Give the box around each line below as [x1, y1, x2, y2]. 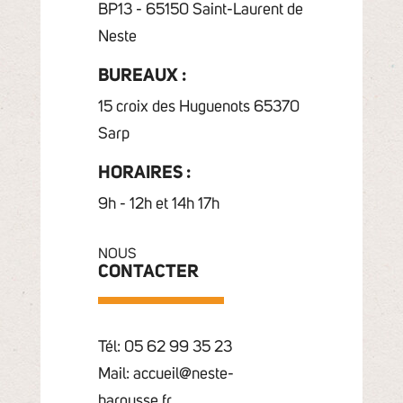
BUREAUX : [97, 67, 186, 85]
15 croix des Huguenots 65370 [97, 99, 300, 116]
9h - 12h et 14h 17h [97, 196, 219, 213]
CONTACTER [97, 263, 199, 282]
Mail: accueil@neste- [97, 366, 234, 383]
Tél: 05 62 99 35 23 [97, 339, 232, 356]
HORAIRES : [97, 164, 191, 183]
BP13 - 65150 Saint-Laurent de [97, 2, 303, 19]
